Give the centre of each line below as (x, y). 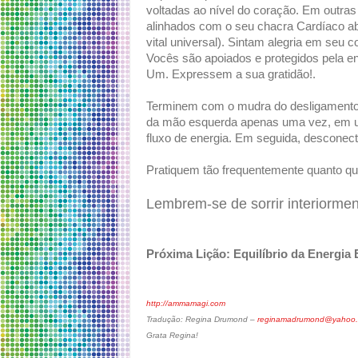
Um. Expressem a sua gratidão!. (231, 75)
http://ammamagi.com (186, 304)
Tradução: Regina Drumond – (202, 320)
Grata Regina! (172, 336)
